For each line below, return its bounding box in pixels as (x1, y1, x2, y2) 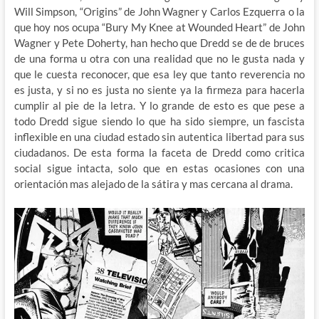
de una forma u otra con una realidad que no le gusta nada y (14, 52, 305, 66)
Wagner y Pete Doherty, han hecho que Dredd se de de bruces (14, 36, 305, 50)
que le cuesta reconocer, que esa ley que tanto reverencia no (14, 68, 305, 81)
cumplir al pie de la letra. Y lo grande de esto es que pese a (14, 99, 305, 113)
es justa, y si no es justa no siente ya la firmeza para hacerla (14, 83, 305, 97)
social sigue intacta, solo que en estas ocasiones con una (14, 162, 305, 175)
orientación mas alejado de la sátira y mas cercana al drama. (14, 177, 293, 191)
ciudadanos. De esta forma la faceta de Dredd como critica (14, 146, 305, 159)
